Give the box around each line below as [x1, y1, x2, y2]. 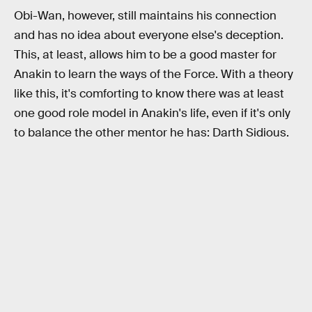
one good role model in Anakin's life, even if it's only [14, 105, 290, 120]
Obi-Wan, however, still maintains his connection [14, 8, 276, 23]
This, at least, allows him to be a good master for [14, 47, 276, 62]
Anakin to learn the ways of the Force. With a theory [14, 66, 293, 81]
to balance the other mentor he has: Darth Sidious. [14, 125, 289, 140]
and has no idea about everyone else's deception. [14, 27, 283, 42]
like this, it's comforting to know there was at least [14, 86, 284, 101]
